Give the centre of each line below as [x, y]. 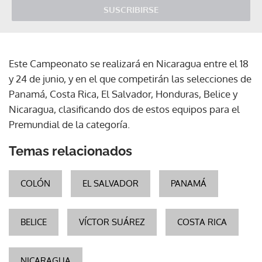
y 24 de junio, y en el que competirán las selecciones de [130, 78]
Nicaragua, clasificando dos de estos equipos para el [124, 109]
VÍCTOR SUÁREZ [112, 222]
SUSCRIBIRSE [131, 9]
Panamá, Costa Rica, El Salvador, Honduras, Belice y [123, 94]
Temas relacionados [70, 151]
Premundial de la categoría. [69, 124]
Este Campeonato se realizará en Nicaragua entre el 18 [129, 63]
